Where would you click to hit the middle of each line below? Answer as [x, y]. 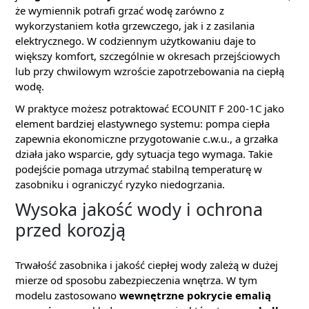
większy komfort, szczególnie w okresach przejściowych [148, 56]
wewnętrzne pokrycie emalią [195, 295]
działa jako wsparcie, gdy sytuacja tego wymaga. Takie [144, 154]
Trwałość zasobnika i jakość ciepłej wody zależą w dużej [147, 265]
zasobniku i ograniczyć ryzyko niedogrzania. [120, 184]
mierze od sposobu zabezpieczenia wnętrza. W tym [136, 280]
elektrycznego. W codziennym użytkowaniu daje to [136, 41]
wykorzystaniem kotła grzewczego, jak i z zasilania [135, 26]
